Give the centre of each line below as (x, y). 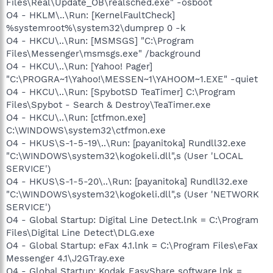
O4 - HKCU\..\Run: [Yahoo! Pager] (79, 66)
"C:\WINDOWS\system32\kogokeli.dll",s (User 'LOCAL (125, 156)
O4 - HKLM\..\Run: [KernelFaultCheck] (90, 15)
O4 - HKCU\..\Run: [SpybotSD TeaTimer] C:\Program (121, 92)
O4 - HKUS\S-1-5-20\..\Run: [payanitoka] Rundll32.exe (127, 181)
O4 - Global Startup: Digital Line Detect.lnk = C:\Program (132, 220)
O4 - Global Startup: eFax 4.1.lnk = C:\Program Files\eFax (132, 245)
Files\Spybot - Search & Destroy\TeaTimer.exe (108, 105)
